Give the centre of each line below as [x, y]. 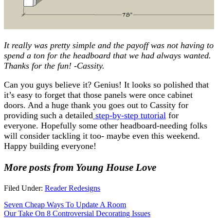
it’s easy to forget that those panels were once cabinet [98, 95]
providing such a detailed [48, 115]
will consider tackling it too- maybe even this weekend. [102, 136]
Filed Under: [24, 188]
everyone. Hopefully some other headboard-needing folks [106, 125]
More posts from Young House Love [80, 167]
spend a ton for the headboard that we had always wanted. [108, 55]
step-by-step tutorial [129, 115]
